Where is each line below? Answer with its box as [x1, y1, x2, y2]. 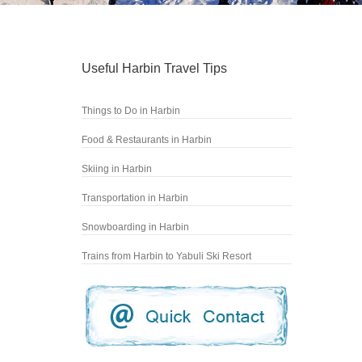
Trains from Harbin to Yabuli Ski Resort [82, 250, 251, 262]
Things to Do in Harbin [82, 105, 180, 116]
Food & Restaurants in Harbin [82, 134, 212, 145]
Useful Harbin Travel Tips [82, 61, 227, 75]
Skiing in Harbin [82, 163, 152, 175]
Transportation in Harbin [82, 192, 188, 204]
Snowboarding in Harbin [82, 221, 189, 233]
